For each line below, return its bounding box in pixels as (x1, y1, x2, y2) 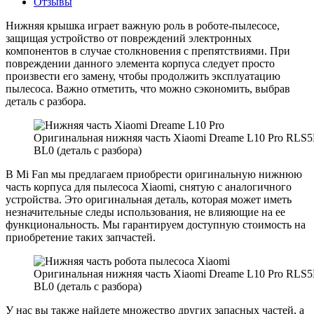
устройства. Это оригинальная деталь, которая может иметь (6, 193, 292, 205)
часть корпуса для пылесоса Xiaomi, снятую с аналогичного (6, 180, 292, 193)
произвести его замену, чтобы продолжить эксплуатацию (6, 69, 280, 82)
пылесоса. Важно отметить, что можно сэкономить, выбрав (6, 82, 290, 95)
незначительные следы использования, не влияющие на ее (6, 205, 285, 218)
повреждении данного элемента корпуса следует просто (6, 57, 275, 69)
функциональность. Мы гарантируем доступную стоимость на (6, 218, 306, 231)
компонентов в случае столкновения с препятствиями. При (6, 44, 290, 57)
